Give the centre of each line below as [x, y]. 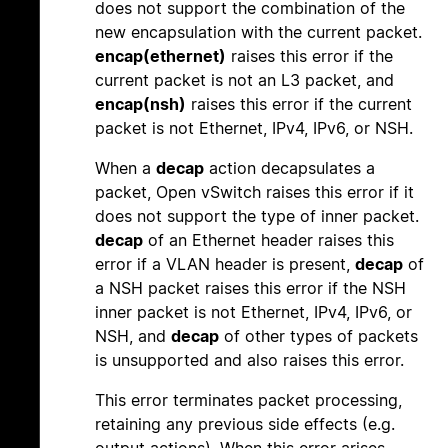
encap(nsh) [140, 104]
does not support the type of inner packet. [257, 216]
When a [125, 168]
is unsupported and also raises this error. [249, 360]
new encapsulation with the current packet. [258, 32]
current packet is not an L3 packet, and [244, 80]
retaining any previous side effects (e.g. [245, 424]
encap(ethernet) [160, 56]
